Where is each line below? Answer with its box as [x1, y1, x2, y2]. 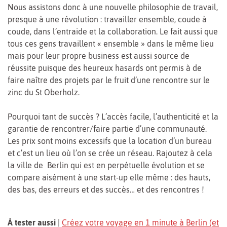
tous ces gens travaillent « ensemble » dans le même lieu [8, 39, 214, 48]
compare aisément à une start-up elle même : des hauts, [8, 172, 210, 182]
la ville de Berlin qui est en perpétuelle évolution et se [8, 160, 205, 170]
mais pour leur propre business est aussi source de [8, 51, 190, 60]
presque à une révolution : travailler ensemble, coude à [8, 14, 207, 24]
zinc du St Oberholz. [8, 87, 80, 97]
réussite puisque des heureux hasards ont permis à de [8, 63, 202, 72]
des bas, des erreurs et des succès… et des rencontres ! [8, 184, 204, 194]
